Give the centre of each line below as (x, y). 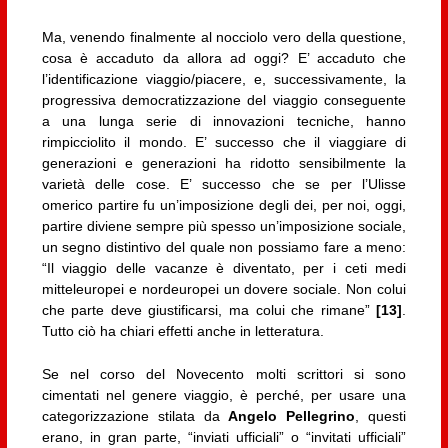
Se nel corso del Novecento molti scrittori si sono (224, 373)
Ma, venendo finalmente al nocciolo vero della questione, (224, 36)
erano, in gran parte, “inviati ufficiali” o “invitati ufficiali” (224, 436)
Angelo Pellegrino (292, 415)
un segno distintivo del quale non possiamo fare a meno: (224, 246)
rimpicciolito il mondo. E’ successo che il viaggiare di (224, 141)
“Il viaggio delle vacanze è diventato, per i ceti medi (224, 267)
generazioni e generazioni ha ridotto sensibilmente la (224, 162)
